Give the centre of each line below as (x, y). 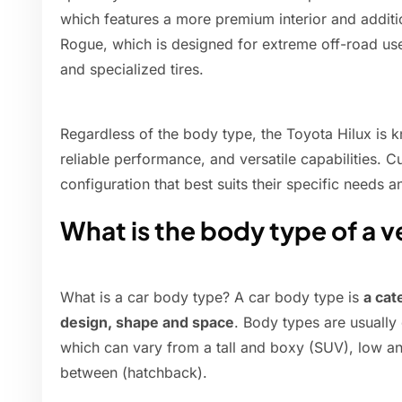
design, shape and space (147, 323)
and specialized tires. (132, 70)
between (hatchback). (134, 373)
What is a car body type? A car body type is (212, 297)
